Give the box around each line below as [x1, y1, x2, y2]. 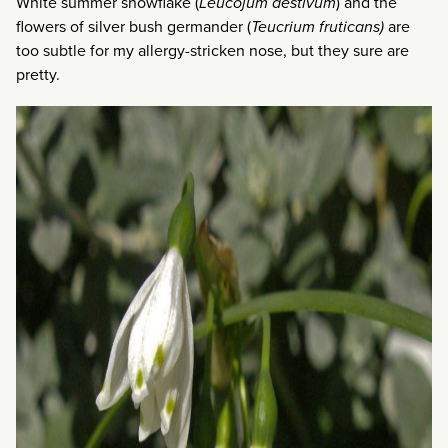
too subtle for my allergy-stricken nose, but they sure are [16, 39, 409, 63]
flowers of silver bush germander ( [16, 15, 251, 39]
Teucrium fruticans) [251, 15, 384, 39]
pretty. [16, 63, 60, 87]
